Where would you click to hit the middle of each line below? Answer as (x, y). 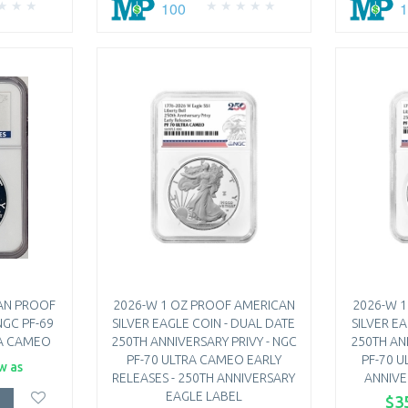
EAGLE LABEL (204, 397)
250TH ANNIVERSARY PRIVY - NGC (204, 342)
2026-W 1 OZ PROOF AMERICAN (204, 306)
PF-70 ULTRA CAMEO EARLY (204, 360)
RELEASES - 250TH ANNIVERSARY (204, 378)
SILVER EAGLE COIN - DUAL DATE (204, 324)
